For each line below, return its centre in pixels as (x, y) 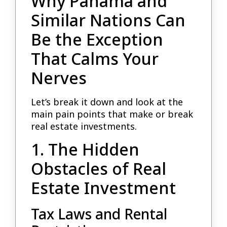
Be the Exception (97, 40)
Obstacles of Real (99, 168)
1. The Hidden (85, 149)
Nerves (59, 78)
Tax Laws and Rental (99, 214)
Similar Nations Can (108, 20)
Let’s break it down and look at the (107, 102)
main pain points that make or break (112, 114)
